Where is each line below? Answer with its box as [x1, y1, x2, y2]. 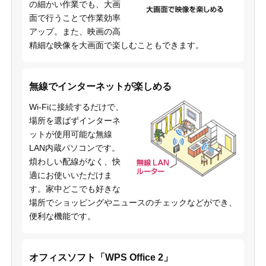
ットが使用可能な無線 [28, 129, 112, 139]
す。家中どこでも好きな [28, 183, 121, 194]
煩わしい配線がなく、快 [28, 156, 121, 166]
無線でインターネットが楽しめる [28, 81, 172, 91]
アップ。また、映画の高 [28, 26, 121, 36]
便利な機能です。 [28, 211, 96, 221]
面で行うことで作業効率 [28, 12, 121, 23]
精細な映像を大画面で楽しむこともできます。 [28, 40, 204, 50]
